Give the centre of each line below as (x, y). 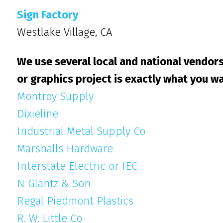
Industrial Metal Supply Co (81, 131)
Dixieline (38, 114)
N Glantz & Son (54, 183)
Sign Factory (48, 15)
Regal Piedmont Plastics (75, 201)
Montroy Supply (55, 96)
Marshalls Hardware (65, 149)
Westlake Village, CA (64, 32)
